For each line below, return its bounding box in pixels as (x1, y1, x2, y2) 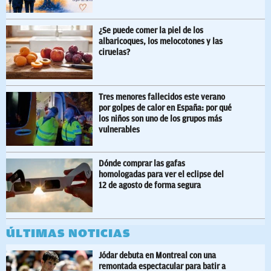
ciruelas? (99, 48, 130, 57)
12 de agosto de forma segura (99, 181, 201, 191)
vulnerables (99, 125, 140, 135)
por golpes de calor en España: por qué (99, 103, 232, 113)
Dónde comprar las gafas (99, 159, 185, 169)
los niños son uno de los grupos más (99, 114, 222, 124)
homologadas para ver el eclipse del (99, 170, 224, 180)
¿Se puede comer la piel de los (99, 26, 203, 36)
